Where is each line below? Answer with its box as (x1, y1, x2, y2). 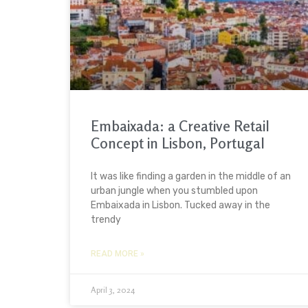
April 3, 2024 (91, 285, 135, 296)
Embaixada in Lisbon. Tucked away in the (91, 199, 270, 212)
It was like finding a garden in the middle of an (91, 170, 291, 183)
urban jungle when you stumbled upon (91, 185, 258, 197)
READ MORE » (91, 249, 144, 259)
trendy (91, 214, 121, 226)
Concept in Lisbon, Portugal (91, 134, 265, 153)
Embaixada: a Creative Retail (91, 117, 269, 135)
